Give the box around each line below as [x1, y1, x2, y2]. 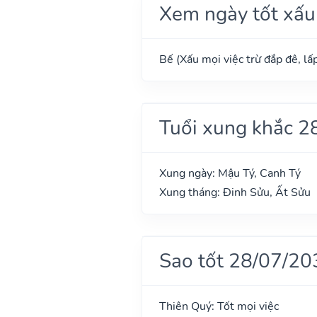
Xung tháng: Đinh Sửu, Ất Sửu [158, 184, 311, 200]
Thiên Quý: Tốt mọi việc [158, 298, 279, 314]
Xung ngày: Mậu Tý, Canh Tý [158, 165, 301, 181]
